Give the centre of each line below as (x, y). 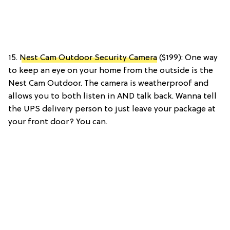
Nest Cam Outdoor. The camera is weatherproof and (108, 83)
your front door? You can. (58, 122)
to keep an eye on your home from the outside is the (111, 71)
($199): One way (187, 58)
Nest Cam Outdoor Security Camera (88, 58)
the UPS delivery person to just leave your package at (112, 109)
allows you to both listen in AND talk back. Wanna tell (112, 96)
